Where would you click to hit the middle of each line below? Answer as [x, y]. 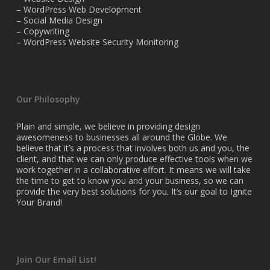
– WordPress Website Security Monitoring [97, 42]
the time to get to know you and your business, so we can [130, 181]
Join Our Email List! [56, 259]
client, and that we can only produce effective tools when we [134, 159]
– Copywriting [42, 31]
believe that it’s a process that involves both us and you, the [133, 148]
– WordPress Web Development [79, 9]
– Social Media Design [59, 20]
